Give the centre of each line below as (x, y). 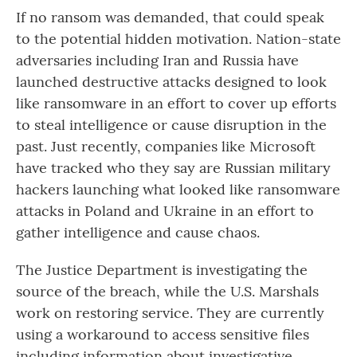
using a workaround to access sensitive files (163, 335)
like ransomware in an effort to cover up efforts (176, 104)
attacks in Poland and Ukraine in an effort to (165, 211)
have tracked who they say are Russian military (173, 168)
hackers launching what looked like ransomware (178, 190)
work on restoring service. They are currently (170, 313)
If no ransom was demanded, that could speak (170, 18)
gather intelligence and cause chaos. (138, 233)
